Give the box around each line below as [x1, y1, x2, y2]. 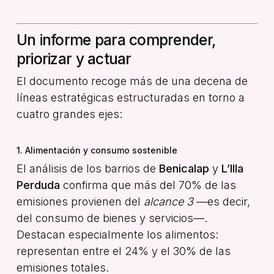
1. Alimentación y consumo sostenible [16, 144, 177, 155]
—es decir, [193, 194, 250, 208]
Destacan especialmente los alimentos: [16, 228, 218, 241]
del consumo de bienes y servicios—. [16, 211, 207, 224]
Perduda [16, 178, 60, 191]
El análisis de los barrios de [16, 161, 159, 175]
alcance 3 [143, 194, 193, 208]
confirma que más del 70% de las [59, 178, 236, 191]
